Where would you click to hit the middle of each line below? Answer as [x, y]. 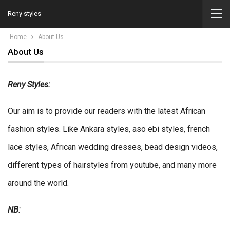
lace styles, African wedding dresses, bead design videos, [113, 147]
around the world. [38, 183]
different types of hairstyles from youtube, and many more [112, 165]
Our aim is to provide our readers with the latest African [107, 111]
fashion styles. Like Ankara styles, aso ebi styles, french [109, 129]
